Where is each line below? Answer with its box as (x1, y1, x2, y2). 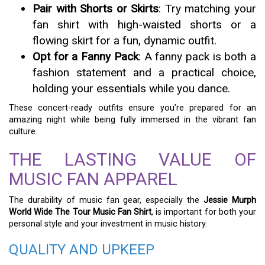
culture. (9, 127, 37, 137)
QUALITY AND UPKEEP (9, 241, 154, 258)
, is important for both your (151, 207, 257, 217)
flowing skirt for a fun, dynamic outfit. (33, 34, 216, 47)
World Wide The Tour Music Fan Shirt (9, 207, 152, 217)
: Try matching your (159, 2, 257, 15)
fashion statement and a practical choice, (33, 66, 256, 79)
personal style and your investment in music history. (9, 219, 207, 229)
